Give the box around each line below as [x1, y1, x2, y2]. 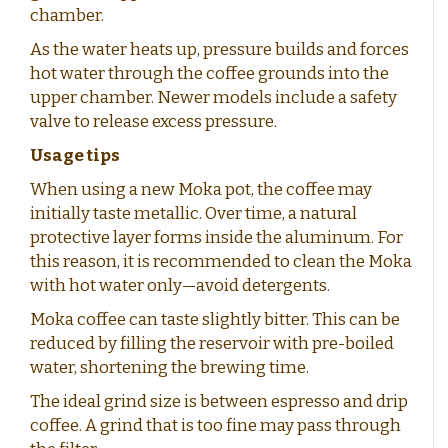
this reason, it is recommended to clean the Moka [30, 251, 412, 272]
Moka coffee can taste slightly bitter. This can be [30, 309, 400, 330]
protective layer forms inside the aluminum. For [30, 227, 403, 248]
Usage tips [30, 145, 120, 166]
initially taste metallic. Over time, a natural [30, 203, 357, 224]
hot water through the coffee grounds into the [30, 63, 389, 84]
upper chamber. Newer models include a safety [30, 87, 397, 108]
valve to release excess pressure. [30, 111, 277, 132]
